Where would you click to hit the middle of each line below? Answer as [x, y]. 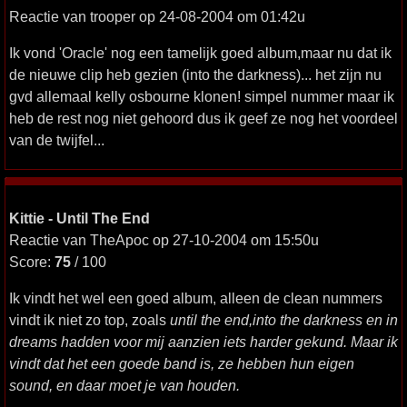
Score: [32, 262]
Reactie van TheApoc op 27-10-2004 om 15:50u [164, 240]
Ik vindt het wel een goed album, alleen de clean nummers [196, 298]
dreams [33, 342]
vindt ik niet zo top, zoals [89, 320]
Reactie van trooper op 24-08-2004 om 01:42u [157, 16]
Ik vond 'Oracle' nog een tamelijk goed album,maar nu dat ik [200, 53]
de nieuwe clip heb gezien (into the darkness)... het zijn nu [195, 74]
